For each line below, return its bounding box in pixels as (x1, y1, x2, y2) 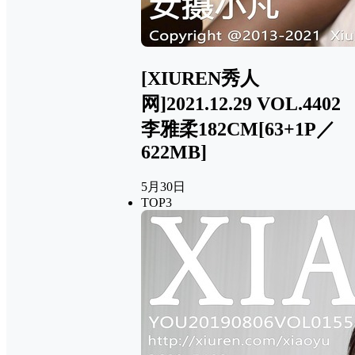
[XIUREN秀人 (141, 67, 259, 89)
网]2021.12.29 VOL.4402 (141, 93, 341, 114)
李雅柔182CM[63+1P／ (141, 118, 335, 139)
